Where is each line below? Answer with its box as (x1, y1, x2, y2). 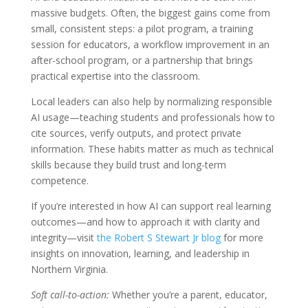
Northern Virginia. (30, 263, 108, 276)
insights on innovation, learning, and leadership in (30, 247, 250, 261)
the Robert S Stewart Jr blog (96, 231, 221, 245)
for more (220, 231, 263, 245)
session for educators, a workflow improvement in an (30, 38, 269, 52)
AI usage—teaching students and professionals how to (30, 111, 275, 124)
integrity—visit (30, 231, 97, 245)
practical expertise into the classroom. (30, 69, 200, 83)
